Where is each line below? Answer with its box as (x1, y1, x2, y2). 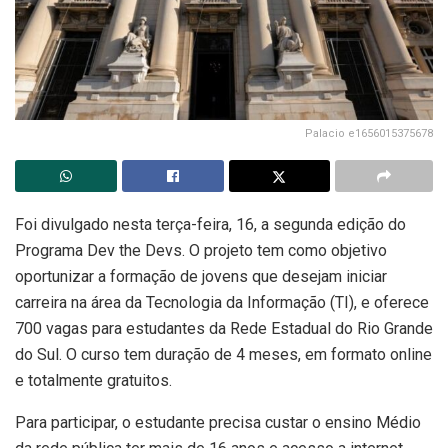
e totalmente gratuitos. (15, 370, 172, 390)
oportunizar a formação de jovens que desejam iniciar (15, 266, 387, 286)
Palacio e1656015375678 (305, 126, 433, 140)
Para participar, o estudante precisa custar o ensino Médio (15, 412, 421, 432)
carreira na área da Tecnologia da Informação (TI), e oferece (15, 292, 429, 312)
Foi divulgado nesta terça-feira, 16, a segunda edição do (15, 214, 406, 234)
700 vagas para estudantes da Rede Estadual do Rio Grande (15, 318, 433, 338)
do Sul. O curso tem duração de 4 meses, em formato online (15, 344, 432, 364)
